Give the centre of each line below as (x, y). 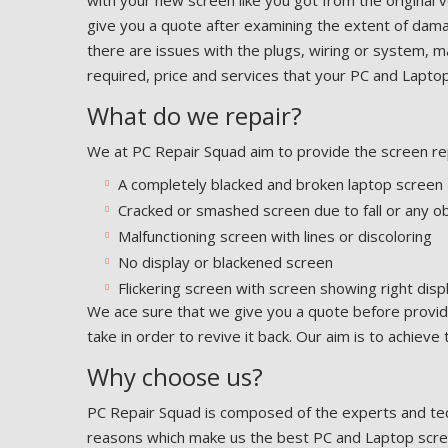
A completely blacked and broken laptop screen (280, 184)
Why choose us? (175, 376)
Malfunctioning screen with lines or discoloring (274, 236)
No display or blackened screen (225, 262)
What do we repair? (194, 115)
